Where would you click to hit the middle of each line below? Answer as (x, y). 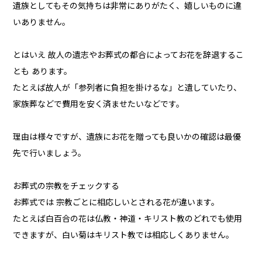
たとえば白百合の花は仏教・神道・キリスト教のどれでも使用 (128, 219)
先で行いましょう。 (50, 154)
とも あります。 (43, 72)
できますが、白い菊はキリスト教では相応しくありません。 (124, 235)
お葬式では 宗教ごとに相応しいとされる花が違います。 (116, 203)
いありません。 (42, 23)
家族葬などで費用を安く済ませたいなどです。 (99, 104)
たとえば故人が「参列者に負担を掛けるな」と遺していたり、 (127, 88)
